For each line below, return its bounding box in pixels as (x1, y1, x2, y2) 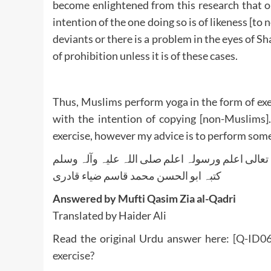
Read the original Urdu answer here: (53, 231, 233, 245)
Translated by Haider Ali (53, 208, 166, 222)
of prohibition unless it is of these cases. (53, 48, 238, 62)
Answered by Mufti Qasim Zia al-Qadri (53, 191, 236, 205)
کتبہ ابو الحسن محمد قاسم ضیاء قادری (53, 168, 221, 182)
